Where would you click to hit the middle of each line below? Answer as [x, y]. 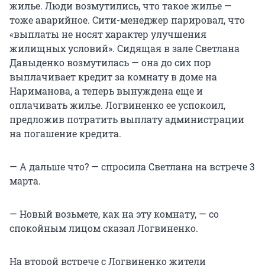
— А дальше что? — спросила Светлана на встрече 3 [132, 167]
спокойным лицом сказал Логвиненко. [104, 228]
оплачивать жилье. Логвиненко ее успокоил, [117, 105]
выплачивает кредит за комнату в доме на [113, 77]
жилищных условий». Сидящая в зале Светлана [125, 49]
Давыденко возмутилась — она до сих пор [110, 63]
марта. [25, 181]
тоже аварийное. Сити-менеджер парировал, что [127, 20]
